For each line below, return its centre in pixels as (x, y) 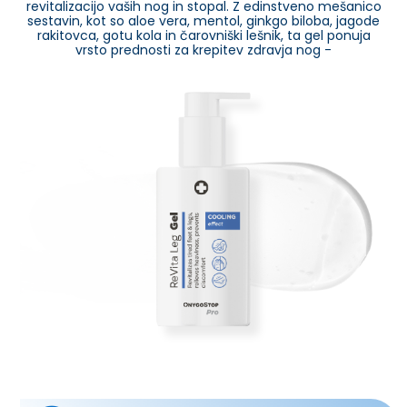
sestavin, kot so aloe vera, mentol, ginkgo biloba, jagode (203, 21)
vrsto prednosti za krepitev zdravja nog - (203, 50)
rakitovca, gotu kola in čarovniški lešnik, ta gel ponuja (203, 36)
